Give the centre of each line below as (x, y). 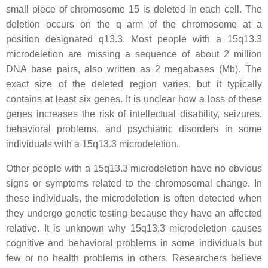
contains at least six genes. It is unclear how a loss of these (134, 99)
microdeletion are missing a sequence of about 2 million (134, 54)
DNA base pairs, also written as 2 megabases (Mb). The (134, 69)
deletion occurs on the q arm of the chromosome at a (134, 24)
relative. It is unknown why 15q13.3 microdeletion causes (134, 228)
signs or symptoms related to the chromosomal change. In (134, 183)
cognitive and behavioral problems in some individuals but (134, 243)
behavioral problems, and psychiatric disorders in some (134, 129)
